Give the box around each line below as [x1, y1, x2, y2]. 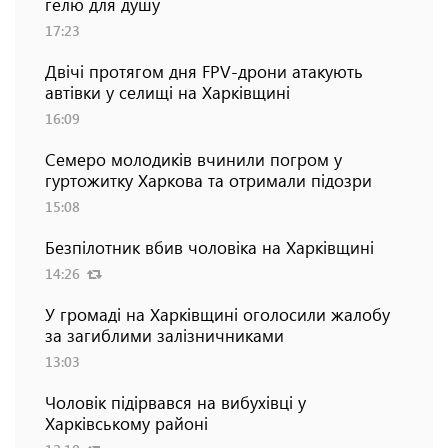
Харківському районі [45, 411, 208, 434]
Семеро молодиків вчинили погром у [45, 147, 342, 170]
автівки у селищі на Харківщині [45, 80, 290, 103]
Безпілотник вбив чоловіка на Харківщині [45, 235, 374, 258]
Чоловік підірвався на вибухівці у [45, 390, 306, 413]
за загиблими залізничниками [45, 323, 284, 346]
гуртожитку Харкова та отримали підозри [45, 168, 372, 191]
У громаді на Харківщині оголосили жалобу [45, 302, 390, 325]
